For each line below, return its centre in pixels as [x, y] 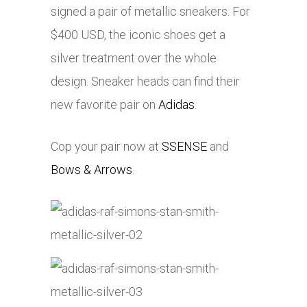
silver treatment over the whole [134, 58]
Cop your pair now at [106, 147]
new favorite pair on [105, 105]
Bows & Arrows [91, 170]
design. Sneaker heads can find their [145, 82]
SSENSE [184, 147]
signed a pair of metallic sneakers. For [150, 12]
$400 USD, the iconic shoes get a [138, 35]
